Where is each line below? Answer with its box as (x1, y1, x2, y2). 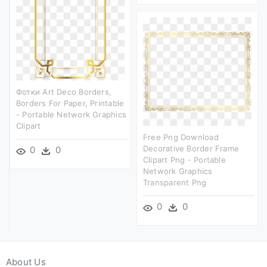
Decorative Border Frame (143, 143, 240, 153)
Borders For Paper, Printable (16, 98, 125, 108)
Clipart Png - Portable (143, 154, 226, 164)
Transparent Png (143, 177, 207, 187)
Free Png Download (143, 132, 219, 142)
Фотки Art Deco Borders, (16, 86, 112, 97)
